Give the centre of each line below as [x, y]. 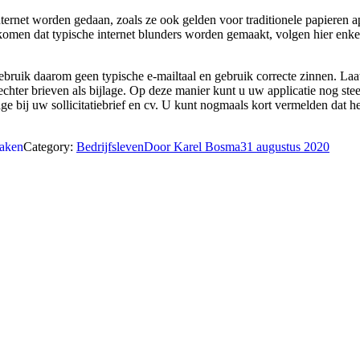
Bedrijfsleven [110, 146]
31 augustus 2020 [285, 146]
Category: [50, 146]
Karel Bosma [207, 146]
